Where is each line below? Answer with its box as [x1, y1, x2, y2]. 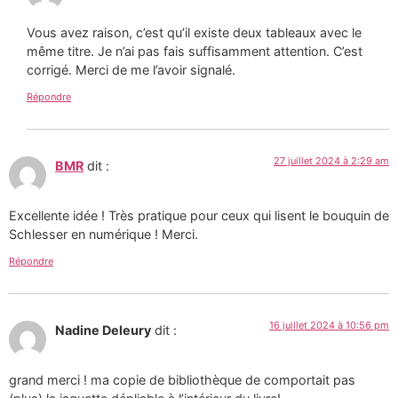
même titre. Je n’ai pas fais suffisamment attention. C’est [27, 44, 362, 60]
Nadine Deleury [55, 322, 151, 338]
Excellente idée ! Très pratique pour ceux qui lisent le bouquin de [9, 208, 389, 224]
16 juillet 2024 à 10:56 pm [269, 318, 389, 331]
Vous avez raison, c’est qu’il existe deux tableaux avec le [27, 25, 362, 41]
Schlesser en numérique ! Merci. [9, 227, 198, 243]
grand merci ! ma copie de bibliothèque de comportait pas [9, 371, 355, 387]
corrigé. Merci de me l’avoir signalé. [27, 62, 235, 78]
